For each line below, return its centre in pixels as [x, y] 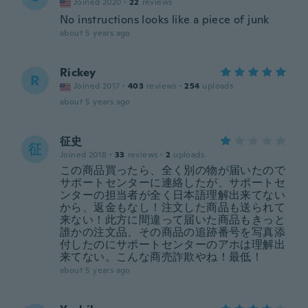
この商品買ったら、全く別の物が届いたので [173, 170]
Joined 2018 [84, 155]
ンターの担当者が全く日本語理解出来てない [173, 195]
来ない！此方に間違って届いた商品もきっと [173, 220]
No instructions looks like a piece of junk [165, 20]
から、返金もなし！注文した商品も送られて [173, 207]
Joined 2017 [97, 86]
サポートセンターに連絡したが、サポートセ [173, 183]
